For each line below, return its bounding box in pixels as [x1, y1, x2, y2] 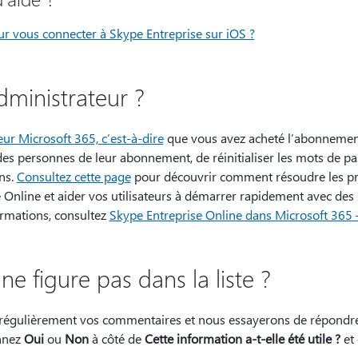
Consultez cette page [16, 168, 131, 185]
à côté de [88, 330, 145, 347]
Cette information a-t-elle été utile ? [144, 330, 340, 347]
